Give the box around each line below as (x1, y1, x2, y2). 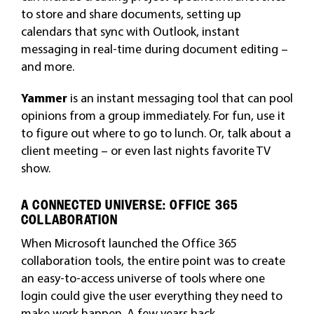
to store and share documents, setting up (20, 5, 241, 22)
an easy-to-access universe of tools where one (20, 269, 265, 286)
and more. (20, 57, 74, 74)
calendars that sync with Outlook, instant (20, 22, 240, 39)
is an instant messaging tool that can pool (69, 89, 293, 106)
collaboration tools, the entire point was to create (20, 252, 285, 268)
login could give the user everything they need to (20, 287, 282, 303)
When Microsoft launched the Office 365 (20, 234, 237, 251)
